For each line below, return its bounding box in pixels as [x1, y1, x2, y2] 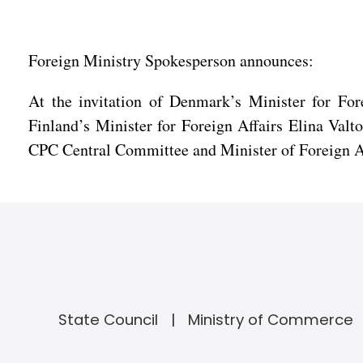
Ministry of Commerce [187, 310, 353, 330]
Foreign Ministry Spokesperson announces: [28, 49, 314, 71]
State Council [58, 310, 158, 330]
